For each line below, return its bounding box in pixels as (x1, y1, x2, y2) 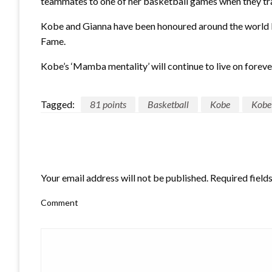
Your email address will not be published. (41, 171, 208, 183)
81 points (90, 98, 126, 110)
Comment (41, 197, 78, 208)
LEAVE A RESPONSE (41, 149, 139, 163)
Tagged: (41, 98, 75, 110)
